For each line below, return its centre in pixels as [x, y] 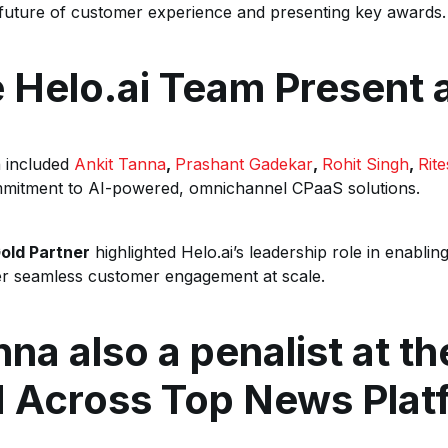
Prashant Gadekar [244, 164]
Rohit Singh [365, 164]
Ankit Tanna [120, 164]
